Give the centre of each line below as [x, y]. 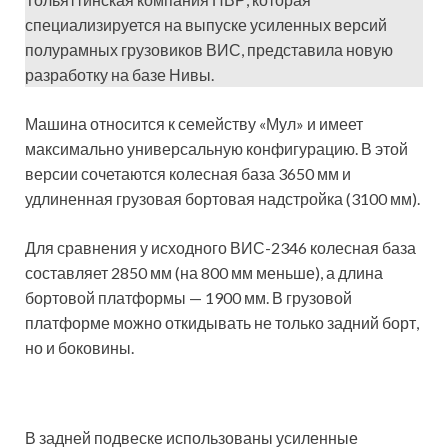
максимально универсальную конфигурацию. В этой [216, 149]
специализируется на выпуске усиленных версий [206, 25]
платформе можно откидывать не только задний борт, [222, 323]
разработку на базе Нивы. [119, 75]
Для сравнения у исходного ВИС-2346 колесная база [220, 248]
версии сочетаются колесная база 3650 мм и [188, 174]
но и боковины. [79, 348]
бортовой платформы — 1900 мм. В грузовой [188, 298]
